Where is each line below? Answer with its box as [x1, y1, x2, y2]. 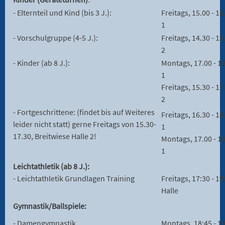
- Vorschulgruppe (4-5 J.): [13, 33, 98, 43]
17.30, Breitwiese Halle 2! [13, 131, 96, 142]
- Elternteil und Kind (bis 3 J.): [13, 8, 111, 18]
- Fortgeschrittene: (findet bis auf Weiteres [13, 107, 155, 118]
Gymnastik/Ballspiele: [13, 201, 86, 211]
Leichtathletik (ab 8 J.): [13, 161, 89, 172]
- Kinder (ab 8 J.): [13, 58, 70, 68]
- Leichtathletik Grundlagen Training [13, 173, 135, 184]
